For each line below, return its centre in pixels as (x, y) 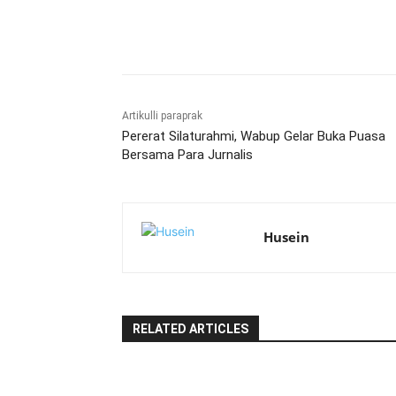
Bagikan (183, 31)
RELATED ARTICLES (190, 329)
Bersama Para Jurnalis (187, 155)
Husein (286, 237)
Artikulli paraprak (162, 116)
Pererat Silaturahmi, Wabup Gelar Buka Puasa (254, 137)
